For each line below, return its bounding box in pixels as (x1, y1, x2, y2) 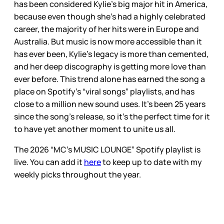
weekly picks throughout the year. (14, 169, 142, 180)
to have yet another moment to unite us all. (14, 123, 175, 135)
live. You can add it (14, 156, 84, 168)
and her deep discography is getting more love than (14, 61, 206, 72)
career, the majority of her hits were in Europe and (14, 23, 199, 35)
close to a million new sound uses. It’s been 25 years (14, 98, 205, 110)
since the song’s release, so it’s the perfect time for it (14, 111, 210, 122)
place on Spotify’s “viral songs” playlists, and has (14, 86, 194, 97)
